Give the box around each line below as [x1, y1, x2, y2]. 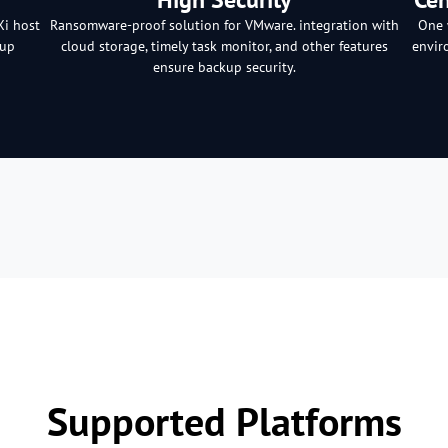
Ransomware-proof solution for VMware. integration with [49, 15, 399, 34]
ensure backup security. [152, 57, 296, 76]
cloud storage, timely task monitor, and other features [60, 36, 388, 55]
